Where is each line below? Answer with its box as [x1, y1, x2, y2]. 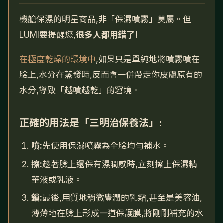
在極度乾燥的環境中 [19, 54, 96, 64]
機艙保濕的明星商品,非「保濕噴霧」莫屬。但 [19, 14, 191, 24]
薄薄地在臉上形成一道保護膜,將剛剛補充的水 [31, 208, 203, 219]
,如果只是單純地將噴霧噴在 [96, 54, 200, 64]
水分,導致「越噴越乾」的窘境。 [19, 85, 140, 95]
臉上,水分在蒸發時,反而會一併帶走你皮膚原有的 [19, 69, 202, 80]
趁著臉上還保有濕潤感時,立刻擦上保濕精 [42, 159, 197, 169]
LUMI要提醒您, [19, 29, 76, 40]
